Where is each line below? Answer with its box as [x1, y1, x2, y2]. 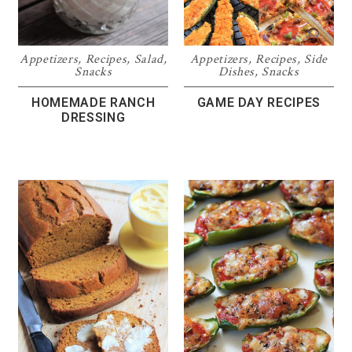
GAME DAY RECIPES [196, 94, 321, 110]
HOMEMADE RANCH [31, 94, 156, 110]
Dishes [218, 63, 255, 80]
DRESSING [61, 109, 126, 125]
